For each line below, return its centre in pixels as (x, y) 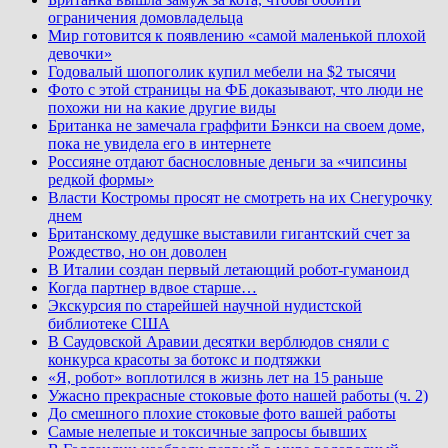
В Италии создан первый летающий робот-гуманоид (228, 269)
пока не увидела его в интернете (159, 143)
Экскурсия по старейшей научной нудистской (205, 305)
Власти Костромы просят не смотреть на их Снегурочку (240, 197)
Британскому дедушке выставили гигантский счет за (229, 233)
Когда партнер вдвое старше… (152, 287)
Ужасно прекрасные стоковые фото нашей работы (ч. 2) (238, 395)
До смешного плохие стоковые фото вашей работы (222, 413)
